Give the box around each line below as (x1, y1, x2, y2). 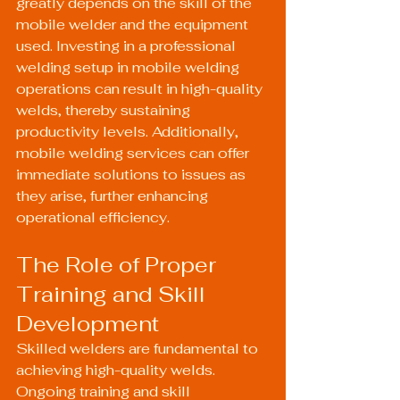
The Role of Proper (16, 251, 221, 279)
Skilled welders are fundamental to (16, 339, 262, 358)
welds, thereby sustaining (16, 101, 194, 120)
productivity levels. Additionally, (16, 122, 242, 141)
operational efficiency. (16, 208, 170, 227)
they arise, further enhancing (16, 187, 212, 205)
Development (16, 310, 159, 337)
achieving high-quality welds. (16, 361, 219, 379)
